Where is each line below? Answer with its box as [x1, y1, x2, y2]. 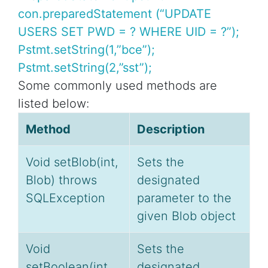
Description [137, 122, 205, 137]
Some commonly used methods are [18, 78, 217, 93]
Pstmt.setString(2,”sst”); [18, 60, 152, 75]
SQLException [26, 191, 105, 206]
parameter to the [137, 191, 232, 206]
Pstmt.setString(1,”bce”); [18, 42, 155, 57]
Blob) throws [26, 173, 97, 188]
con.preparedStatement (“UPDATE [18, 7, 211, 22]
